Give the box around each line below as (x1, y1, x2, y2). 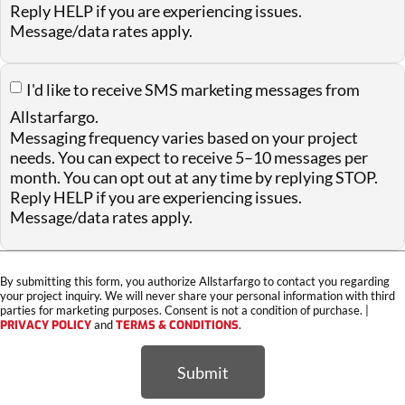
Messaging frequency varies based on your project (10, 127, 358, 148)
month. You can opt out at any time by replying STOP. (10, 167, 378, 188)
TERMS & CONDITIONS (116, 316, 239, 333)
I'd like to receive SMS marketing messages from (26, 79, 360, 99)
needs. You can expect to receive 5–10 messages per (10, 147, 368, 168)
